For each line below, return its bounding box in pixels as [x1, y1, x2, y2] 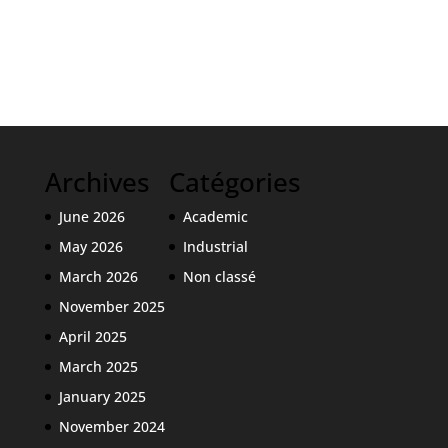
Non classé [182, 266, 256, 286]
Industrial [182, 236, 248, 256]
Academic [182, 206, 248, 226]
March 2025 [58, 356, 138, 376]
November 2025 [58, 296, 165, 316]
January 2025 [58, 386, 146, 406]
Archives [44, 163, 150, 200]
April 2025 [58, 326, 127, 346]
